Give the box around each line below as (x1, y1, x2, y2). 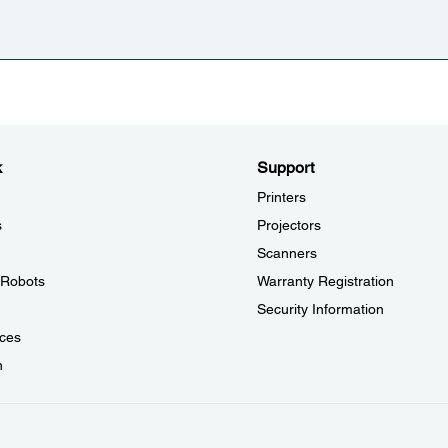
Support (257, 157, 314, 177)
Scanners (257, 244, 317, 261)
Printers (257, 188, 306, 205)
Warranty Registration (257, 272, 394, 289)
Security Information (257, 300, 384, 317)
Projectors (257, 216, 321, 233)
